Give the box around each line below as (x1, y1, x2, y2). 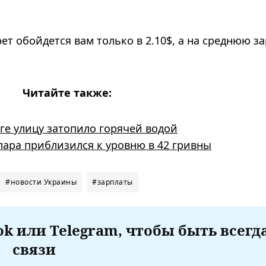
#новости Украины (5, 176, 77, 187)
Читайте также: (23, 85, 112, 100)
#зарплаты (92, 176, 133, 187)
